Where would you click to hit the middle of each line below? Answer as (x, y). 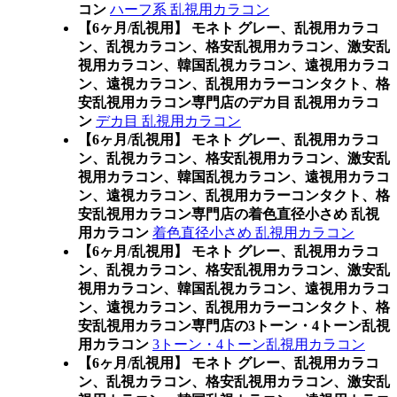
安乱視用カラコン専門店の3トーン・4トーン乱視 (234, 326)
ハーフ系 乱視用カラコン (190, 9)
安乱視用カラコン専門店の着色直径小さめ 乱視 (229, 214)
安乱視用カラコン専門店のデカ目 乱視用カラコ (229, 102)
